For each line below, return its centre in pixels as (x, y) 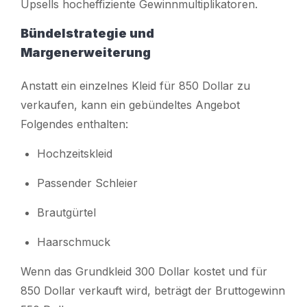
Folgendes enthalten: (74, 124)
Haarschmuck (74, 242)
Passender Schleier (87, 183)
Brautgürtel (66, 212)
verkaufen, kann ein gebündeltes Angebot (130, 105)
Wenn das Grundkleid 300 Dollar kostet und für (144, 271)
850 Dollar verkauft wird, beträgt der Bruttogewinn (153, 290)
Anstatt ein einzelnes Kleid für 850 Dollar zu (135, 85)
